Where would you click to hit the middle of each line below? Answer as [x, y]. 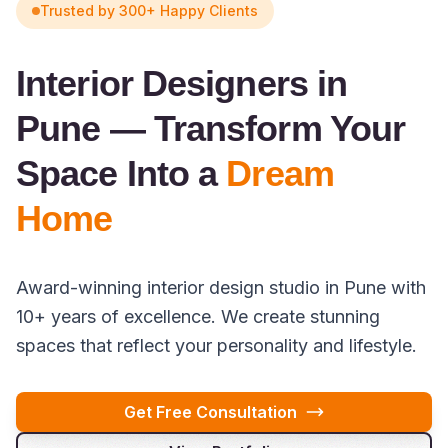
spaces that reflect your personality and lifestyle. [216, 345]
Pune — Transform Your [211, 128]
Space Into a [121, 173]
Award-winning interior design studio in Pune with [221, 287]
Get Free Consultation [210, 411]
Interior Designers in [182, 83]
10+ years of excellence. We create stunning [198, 316]
